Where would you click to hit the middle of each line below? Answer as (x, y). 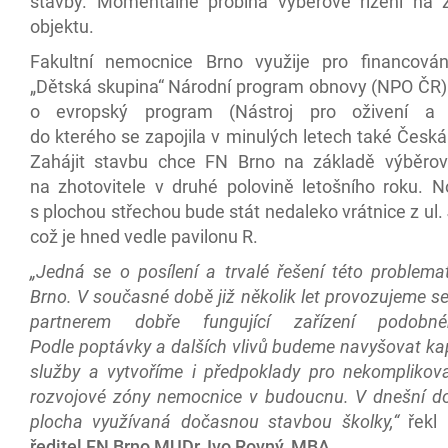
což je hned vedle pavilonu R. (144, 236)
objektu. (62, 26)
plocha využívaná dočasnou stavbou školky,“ (214, 421)
